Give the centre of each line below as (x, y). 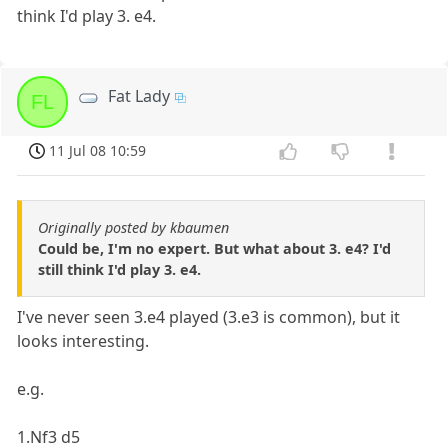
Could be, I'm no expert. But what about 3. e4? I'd (214, 249)
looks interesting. (83, 341)
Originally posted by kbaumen (133, 228)
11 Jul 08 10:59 (98, 151)
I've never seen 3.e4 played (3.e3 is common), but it (209, 317)
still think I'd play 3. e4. (119, 270)
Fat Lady (139, 96)
